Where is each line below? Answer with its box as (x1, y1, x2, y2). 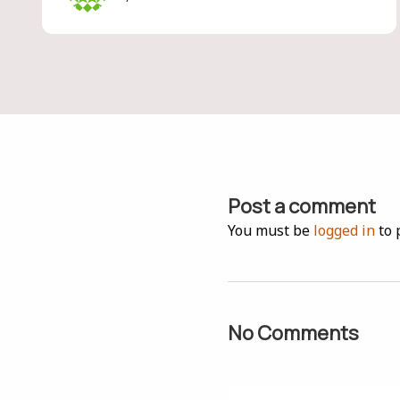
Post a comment (228, 193, 377, 220)
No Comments (228, 320, 360, 346)
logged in (313, 221, 376, 240)
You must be (228, 221, 314, 240)
